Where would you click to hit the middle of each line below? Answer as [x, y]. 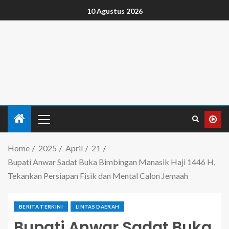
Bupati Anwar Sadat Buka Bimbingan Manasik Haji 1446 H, [111, 162]
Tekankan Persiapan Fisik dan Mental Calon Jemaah [98, 176]
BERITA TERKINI [41, 207]
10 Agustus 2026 [114, 11]
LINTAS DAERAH [97, 207]
